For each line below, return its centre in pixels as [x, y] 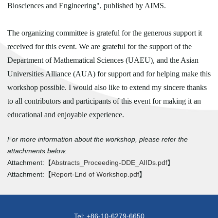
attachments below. [37, 151]
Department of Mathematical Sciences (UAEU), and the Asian [103, 60]
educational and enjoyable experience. [67, 114]
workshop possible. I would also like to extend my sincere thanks [107, 87]
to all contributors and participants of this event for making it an [104, 101]
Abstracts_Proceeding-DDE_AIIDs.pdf [109, 162]
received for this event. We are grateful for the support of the [100, 46]
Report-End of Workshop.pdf [95, 174]
